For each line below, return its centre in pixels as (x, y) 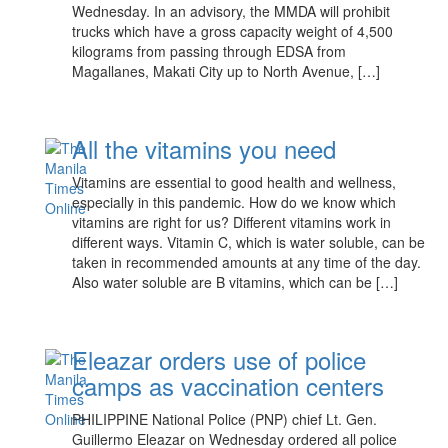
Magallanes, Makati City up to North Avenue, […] (226, 71)
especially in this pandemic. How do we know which (234, 202)
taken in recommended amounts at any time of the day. (247, 262)
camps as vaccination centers (228, 385)
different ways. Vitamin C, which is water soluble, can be (249, 242)
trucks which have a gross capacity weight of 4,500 (233, 31)
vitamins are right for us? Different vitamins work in (232, 222)
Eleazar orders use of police (219, 359)
